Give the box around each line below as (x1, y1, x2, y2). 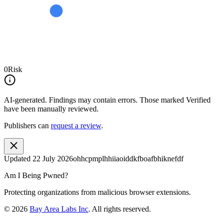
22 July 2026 (33, 154, 73, 163)
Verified (186, 95, 211, 104)
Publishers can (4, 121, 49, 130)
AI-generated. (4, 95, 47, 104)
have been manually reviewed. (4, 104, 99, 113)
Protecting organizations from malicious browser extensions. (4, 187, 191, 196)
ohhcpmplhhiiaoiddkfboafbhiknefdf (73, 154, 184, 163)
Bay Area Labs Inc (30, 204, 88, 213)
